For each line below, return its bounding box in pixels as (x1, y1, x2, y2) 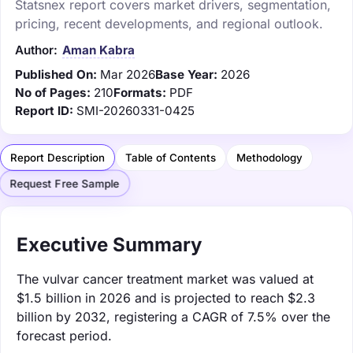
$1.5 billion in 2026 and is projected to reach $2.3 (17, 289, 315, 306)
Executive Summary (17, 232, 202, 256)
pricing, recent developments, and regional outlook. (15, 15, 323, 32)
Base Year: (155, 66, 217, 82)
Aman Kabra (62, 42, 135, 58)
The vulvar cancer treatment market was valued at (17, 270, 314, 287)
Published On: (15, 66, 97, 82)
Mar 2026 (100, 66, 155, 82)
